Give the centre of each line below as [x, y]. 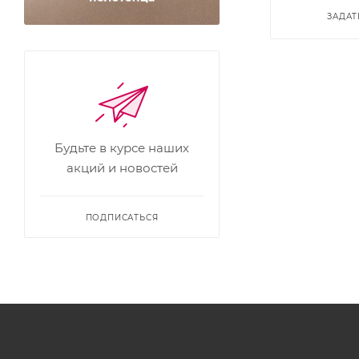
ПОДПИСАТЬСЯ [122, 218]
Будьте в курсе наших [122, 148]
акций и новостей [122, 168]
